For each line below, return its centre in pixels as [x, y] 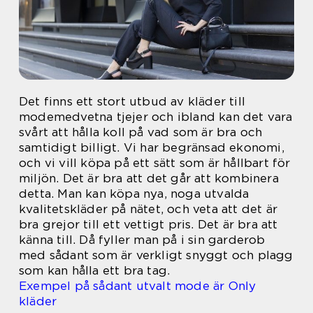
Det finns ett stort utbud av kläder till [132, 101]
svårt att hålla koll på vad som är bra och [141, 132]
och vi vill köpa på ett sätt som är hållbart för [155, 163]
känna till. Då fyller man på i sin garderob [142, 240]
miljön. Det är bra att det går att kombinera [149, 178]
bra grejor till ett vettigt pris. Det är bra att [148, 224]
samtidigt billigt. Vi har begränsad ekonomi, [152, 147]
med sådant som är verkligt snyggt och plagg [156, 255]
